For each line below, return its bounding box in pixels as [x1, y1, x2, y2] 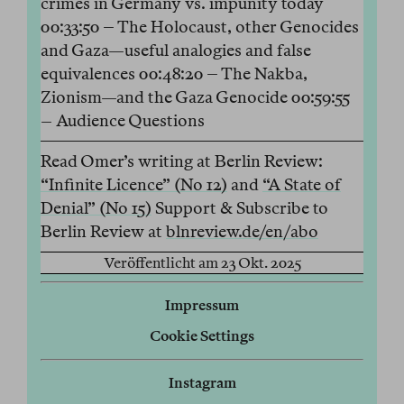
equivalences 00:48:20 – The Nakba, [41, 64, 308, 84]
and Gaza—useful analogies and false [41, 41, 311, 60]
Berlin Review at [41, 222, 166, 242]
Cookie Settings [150, 327, 254, 345]
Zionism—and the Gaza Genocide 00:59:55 [41, 87, 350, 107]
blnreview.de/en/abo [166, 222, 318, 242]
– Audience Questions [41, 111, 205, 131]
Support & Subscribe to [151, 198, 328, 218]
